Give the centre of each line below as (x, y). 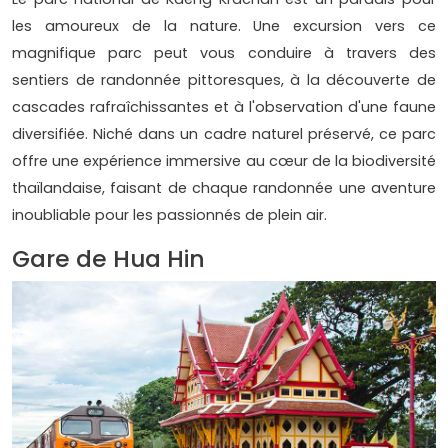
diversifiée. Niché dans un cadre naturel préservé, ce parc (224, 134)
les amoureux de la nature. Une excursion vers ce (224, 26)
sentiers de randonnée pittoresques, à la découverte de (224, 80)
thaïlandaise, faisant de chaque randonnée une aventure (224, 188)
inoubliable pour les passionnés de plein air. (169, 215)
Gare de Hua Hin (108, 259)
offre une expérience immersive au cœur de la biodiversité (224, 161)
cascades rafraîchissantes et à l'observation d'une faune (224, 107)
